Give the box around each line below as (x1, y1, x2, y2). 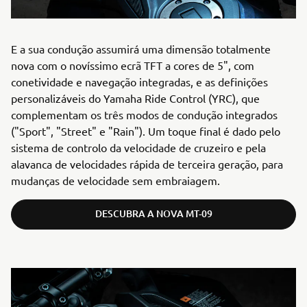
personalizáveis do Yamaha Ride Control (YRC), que (11, 91, 260, 105)
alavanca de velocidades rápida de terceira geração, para (11, 157, 283, 171)
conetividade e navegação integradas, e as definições (11, 75, 268, 88)
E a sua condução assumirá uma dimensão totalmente (11, 42, 271, 56)
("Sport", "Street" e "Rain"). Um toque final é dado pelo (11, 124, 280, 138)
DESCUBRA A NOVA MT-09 (95, 207, 212, 220)
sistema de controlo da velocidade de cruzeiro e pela (11, 140, 266, 154)
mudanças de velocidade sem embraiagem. (11, 173, 220, 187)
